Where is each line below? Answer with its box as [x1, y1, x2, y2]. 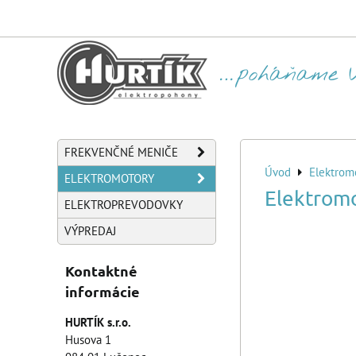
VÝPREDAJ [64, 223, 116, 238]
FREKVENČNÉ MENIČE [64, 145, 178, 160]
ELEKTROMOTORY [64, 171, 154, 186]
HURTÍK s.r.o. [65, 315, 131, 330]
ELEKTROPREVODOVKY [64, 197, 183, 212]
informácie [65, 282, 140, 300]
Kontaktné [65, 261, 137, 280]
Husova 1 [65, 332, 111, 347]
